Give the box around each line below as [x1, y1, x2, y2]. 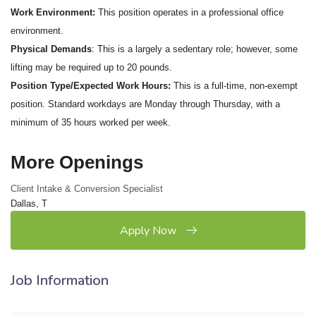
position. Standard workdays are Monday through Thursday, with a [11, 99, 280, 109]
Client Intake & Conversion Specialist [11, 183, 163, 194]
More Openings [11, 152, 143, 173]
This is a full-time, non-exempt [174, 80, 298, 91]
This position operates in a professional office [98, 7, 284, 18]
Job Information [11, 271, 109, 290]
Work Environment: [11, 7, 98, 18]
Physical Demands [11, 44, 92, 54]
